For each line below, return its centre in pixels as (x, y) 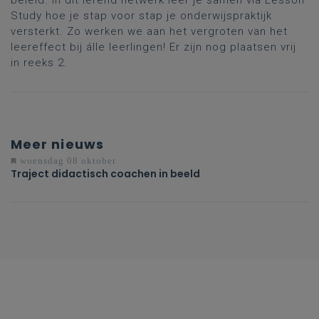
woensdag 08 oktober (67, 160)
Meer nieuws (57, 144)
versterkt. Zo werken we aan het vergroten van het (149, 31)
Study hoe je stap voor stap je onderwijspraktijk (141, 15)
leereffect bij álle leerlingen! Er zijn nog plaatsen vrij (153, 47)
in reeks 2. (39, 62)
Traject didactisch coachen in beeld (105, 173)
